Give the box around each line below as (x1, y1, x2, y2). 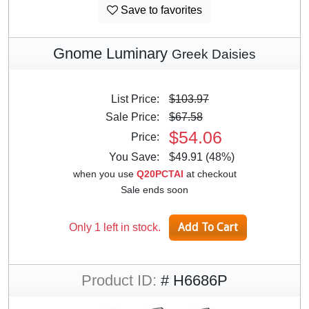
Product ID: (81, 271, 157, 289)
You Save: (109, 150, 168, 163)
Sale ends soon (121, 183, 188, 195)
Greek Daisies (172, 46, 256, 61)
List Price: (111, 92, 168, 105)
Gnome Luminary (53, 44, 172, 62)
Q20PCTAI (136, 168, 183, 179)
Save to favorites (118, 3, 202, 16)
